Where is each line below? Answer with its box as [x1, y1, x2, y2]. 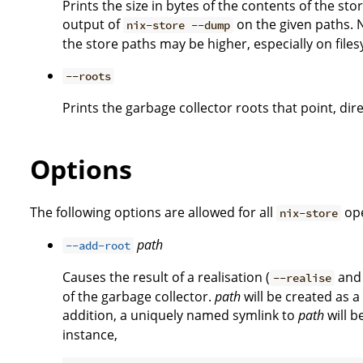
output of [62, 15, 123, 33]
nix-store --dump [126, 18, 231, 32]
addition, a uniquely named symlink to [62, 306, 298, 325]
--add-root [66, 238, 131, 254]
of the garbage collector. [62, 288, 215, 306]
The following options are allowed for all [30, 203, 276, 222]
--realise [273, 271, 332, 286]
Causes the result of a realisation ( [62, 268, 270, 287]
